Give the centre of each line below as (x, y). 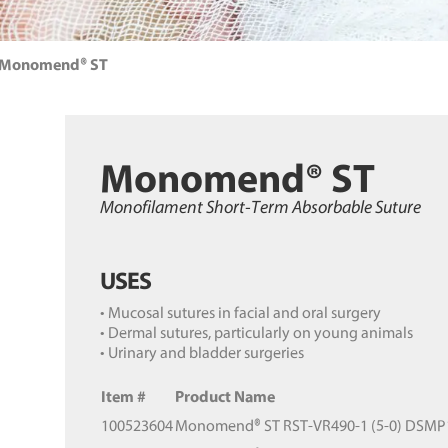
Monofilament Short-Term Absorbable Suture (260, 206)
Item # (123, 395)
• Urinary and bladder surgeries (201, 351)
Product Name (224, 395)
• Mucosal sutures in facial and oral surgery (240, 311)
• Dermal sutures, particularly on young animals (256, 331)
